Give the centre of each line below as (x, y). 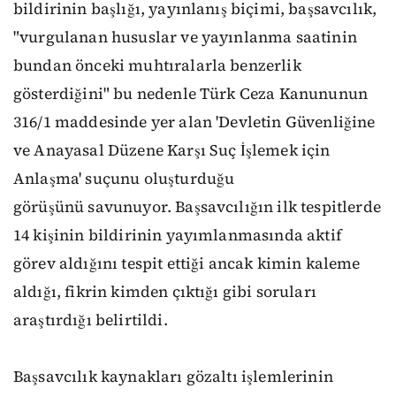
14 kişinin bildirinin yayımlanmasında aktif (177, 235)
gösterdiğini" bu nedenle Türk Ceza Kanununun (191, 94)
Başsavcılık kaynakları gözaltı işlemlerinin (173, 377)
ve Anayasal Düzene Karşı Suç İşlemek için (172, 150)
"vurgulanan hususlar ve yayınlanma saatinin (185, 37)
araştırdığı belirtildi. (91, 320)
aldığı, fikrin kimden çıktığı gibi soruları (165, 292)
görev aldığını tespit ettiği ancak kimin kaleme (187, 263)
